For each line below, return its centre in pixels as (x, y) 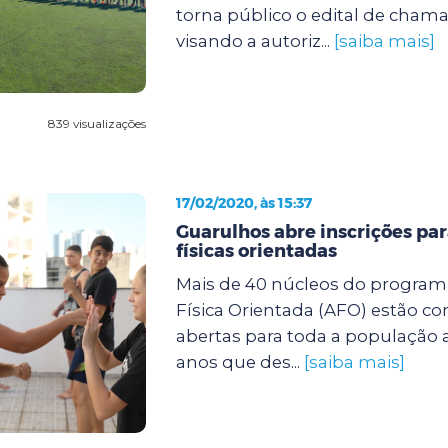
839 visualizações (96, 123)
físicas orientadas (256, 250)
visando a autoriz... (254, 40)
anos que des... (239, 361)
